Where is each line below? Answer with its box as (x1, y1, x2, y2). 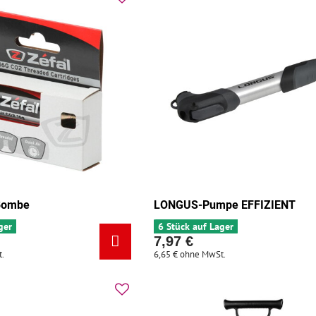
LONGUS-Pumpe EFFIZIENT (154, 198, 296, 212)
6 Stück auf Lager (158, 220, 234, 233)
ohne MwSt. (180, 248, 226, 261)
